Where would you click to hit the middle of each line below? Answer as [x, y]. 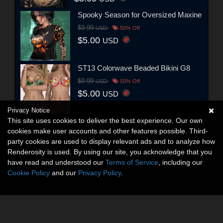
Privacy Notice [29, 110]
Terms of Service [132, 162]
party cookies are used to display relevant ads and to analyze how [111, 141]
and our [64, 173]
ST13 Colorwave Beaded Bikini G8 [134, 68]
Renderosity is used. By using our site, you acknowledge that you [110, 152]
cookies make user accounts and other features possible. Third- [108, 131]
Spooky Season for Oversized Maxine [140, 14]
